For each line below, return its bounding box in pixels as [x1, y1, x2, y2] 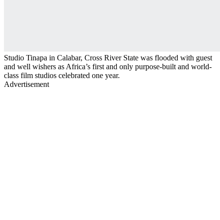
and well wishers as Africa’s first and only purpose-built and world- [4, 62, 212, 71]
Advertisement [4, 80, 49, 88]
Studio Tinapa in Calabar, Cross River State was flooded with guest [4, 53, 212, 62]
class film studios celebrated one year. [4, 71, 120, 80]
